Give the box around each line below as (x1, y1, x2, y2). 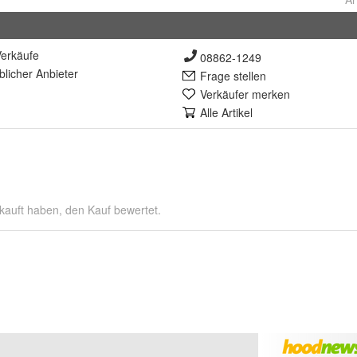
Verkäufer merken (200, 86, 290, 102)
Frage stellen (200, 68, 266, 84)
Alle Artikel (200, 104, 253, 120)
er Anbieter (22, 65, 78, 81)
